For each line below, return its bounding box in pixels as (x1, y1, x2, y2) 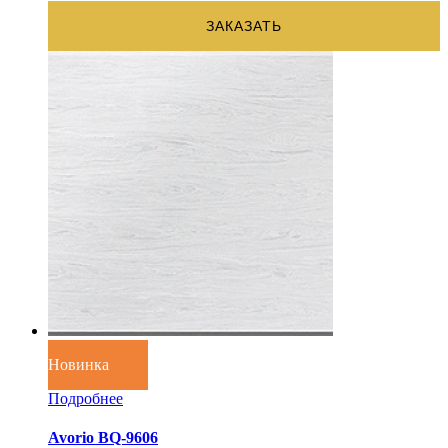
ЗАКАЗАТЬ (206, 17, 282, 34)
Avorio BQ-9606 (48, 428, 158, 446)
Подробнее (48, 389, 123, 407)
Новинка (48, 355, 109, 373)
